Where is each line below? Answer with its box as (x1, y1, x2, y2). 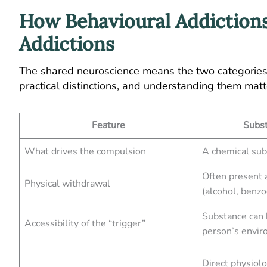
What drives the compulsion (24, 144, 146, 158)
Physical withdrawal (24, 176, 110, 190)
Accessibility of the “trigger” (24, 216, 145, 230)
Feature (91, 118, 125, 132)
